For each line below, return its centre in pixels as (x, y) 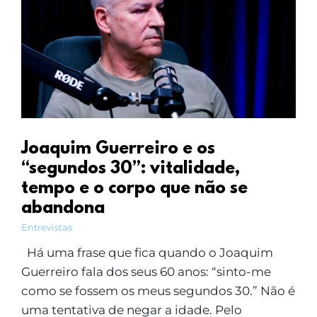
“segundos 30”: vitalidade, (130, 169)
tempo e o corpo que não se (134, 189)
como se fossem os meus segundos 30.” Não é (158, 290)
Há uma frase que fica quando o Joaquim (147, 252)
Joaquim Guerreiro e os (118, 149)
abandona (63, 208)
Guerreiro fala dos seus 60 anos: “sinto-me (146, 271)
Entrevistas (46, 227)
